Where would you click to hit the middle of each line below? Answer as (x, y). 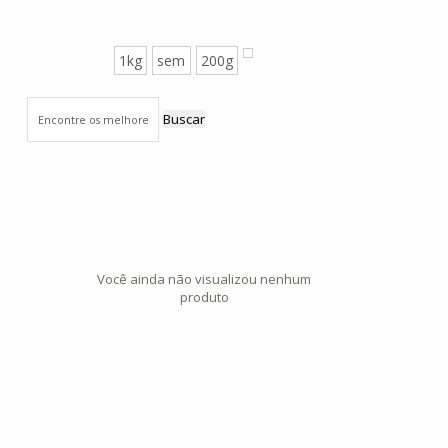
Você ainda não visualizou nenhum (204, 279)
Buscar (183, 118)
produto (204, 297)
